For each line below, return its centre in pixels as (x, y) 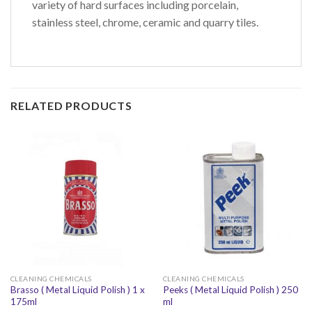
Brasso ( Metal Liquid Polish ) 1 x (77, 290)
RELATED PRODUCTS (71, 105)
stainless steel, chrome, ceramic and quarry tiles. (145, 22)
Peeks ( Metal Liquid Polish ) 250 (230, 290)
